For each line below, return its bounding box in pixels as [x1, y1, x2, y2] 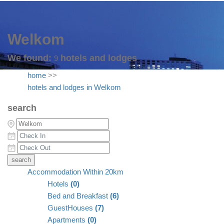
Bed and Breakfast [47, 192, 110, 200]
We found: [7, 53, 54, 63]
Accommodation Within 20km [27, 168, 123, 176]
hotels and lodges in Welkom [27, 83, 121, 92]
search [7, 103, 36, 113]
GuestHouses [47, 204, 95, 212]
